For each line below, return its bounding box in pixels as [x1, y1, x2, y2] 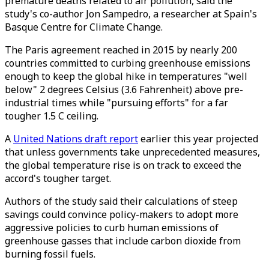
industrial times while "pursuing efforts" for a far [5, 96, 228, 109]
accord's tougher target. [5, 172, 111, 185]
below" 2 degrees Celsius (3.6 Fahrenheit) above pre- [5, 83, 243, 96]
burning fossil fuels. [5, 247, 95, 261]
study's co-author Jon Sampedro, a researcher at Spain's [5, 7, 257, 20]
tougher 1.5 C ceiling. [5, 109, 98, 122]
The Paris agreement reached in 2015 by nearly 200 [5, 43, 237, 56]
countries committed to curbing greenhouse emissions [5, 56, 250, 70]
